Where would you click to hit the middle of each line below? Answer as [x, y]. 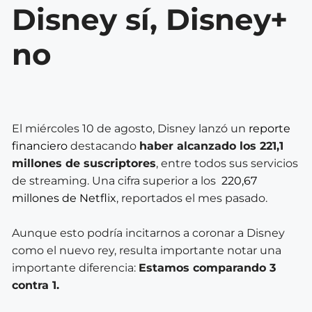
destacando [103, 146]
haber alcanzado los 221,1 [211, 146]
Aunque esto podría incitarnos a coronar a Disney [148, 233]
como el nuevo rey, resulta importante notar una [147, 250]
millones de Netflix [64, 198]
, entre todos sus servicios [227, 163]
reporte [270, 128]
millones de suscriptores [84, 163]
